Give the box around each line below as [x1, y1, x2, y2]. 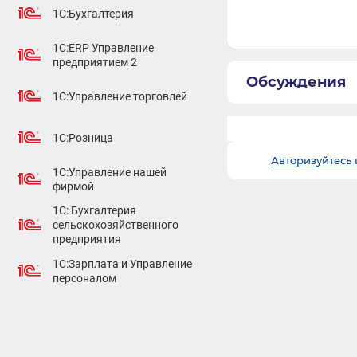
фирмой [53, 179, 94, 193]
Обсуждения [246, 73, 346, 91]
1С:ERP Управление [53, 41, 154, 54]
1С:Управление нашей [53, 165, 167, 178]
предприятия [53, 233, 121, 245]
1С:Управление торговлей [53, 89, 187, 103]
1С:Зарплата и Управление [53, 257, 192, 270]
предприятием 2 [53, 55, 137, 69]
